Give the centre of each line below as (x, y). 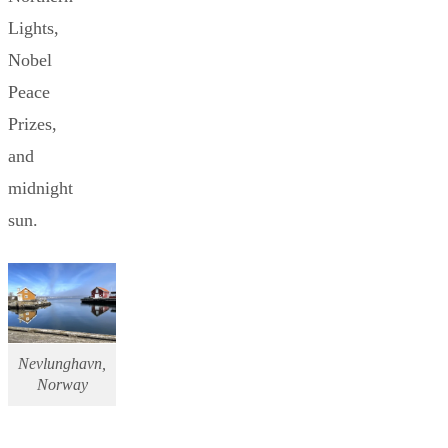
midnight (40, 187)
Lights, (33, 27)
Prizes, (32, 123)
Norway (62, 384)
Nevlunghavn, (62, 363)
